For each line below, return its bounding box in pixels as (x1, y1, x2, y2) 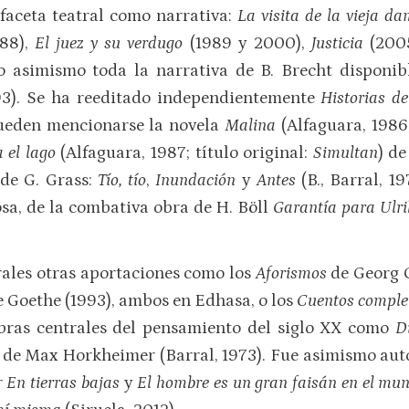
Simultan (312, 143, 378, 163)
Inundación (155, 171, 242, 191)
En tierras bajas (6, 372, 120, 393)
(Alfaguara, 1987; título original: (60, 143, 313, 163)
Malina (225, 116, 281, 136)
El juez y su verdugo (34, 34, 190, 54)
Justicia (310, 34, 363, 54)
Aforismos (255, 263, 331, 283)
